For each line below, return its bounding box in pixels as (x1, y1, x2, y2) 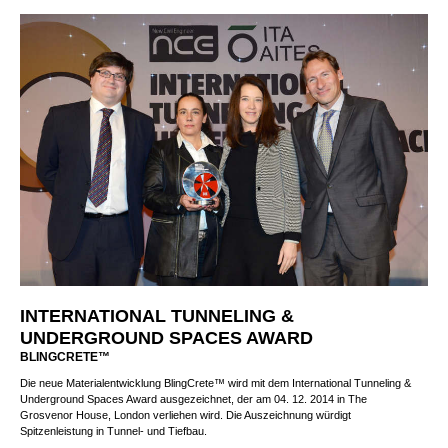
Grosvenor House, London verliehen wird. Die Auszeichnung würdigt (20, 429, 351, 442)
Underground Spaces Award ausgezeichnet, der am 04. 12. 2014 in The (20, 413, 367, 426)
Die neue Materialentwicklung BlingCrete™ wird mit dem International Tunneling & (20, 397, 411, 410)
